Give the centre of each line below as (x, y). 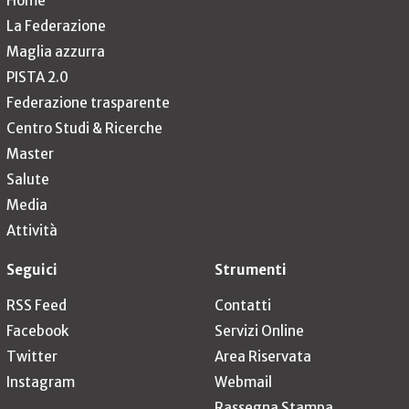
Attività (32, 231)
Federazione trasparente (88, 103)
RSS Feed (37, 306)
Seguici (32, 270)
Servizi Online (260, 331)
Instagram (41, 383)
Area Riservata (263, 357)
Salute (28, 180)
